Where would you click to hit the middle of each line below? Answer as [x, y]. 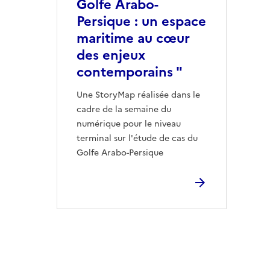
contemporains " [130, 72]
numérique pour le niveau [129, 124]
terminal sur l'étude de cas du [137, 138]
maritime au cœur [133, 38]
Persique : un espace [141, 21]
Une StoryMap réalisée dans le [138, 95]
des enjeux [111, 55]
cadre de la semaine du [124, 109]
